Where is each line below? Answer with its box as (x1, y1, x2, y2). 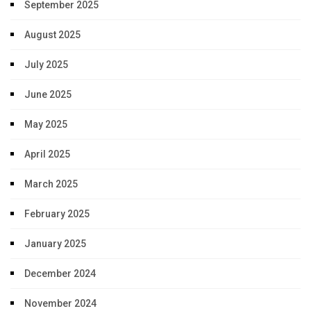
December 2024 (24, 268, 96, 280)
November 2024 (24, 298, 96, 310)
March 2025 (24, 178, 78, 190)
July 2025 (24, 59, 68, 71)
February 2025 (24, 208, 90, 220)
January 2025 (24, 238, 86, 250)
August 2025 (24, 29, 81, 41)
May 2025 (24, 119, 67, 131)
